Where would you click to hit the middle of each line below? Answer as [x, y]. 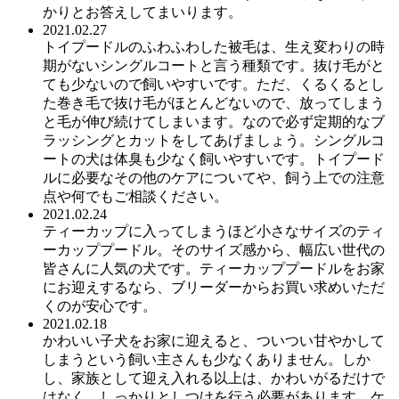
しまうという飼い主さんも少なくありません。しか [207, 359]
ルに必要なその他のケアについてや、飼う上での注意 [214, 177]
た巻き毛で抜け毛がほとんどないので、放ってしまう [214, 102]
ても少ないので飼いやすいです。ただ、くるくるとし [214, 84]
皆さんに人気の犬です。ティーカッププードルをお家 [214, 268]
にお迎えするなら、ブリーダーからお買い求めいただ [214, 287]
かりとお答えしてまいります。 [142, 12]
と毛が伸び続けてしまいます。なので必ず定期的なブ [214, 121]
